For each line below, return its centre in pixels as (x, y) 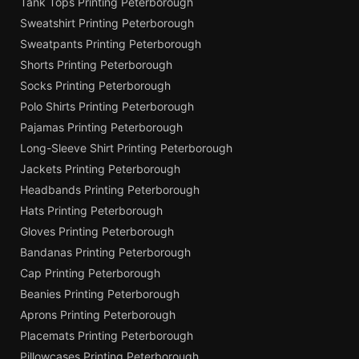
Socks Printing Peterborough (95, 85)
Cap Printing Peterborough (90, 272)
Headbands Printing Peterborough (110, 189)
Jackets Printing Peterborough (100, 168)
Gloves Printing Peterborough (97, 231)
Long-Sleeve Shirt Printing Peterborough (126, 147)
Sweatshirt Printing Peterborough (107, 22)
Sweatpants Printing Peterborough (111, 43)
